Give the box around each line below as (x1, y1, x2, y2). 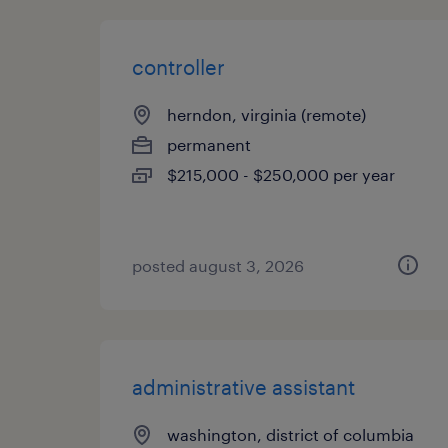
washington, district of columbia (167, 425, 414, 444)
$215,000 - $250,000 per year (167, 165, 395, 184)
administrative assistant (132, 375, 355, 399)
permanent (167, 135, 251, 154)
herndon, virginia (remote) (167, 105, 366, 124)
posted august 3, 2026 (132, 256, 304, 275)
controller (132, 55, 225, 79)
